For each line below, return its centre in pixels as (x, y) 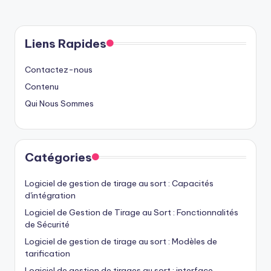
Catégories (58, 157)
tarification (47, 253)
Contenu (42, 86)
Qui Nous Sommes (59, 103)
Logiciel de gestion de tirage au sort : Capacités (119, 183)
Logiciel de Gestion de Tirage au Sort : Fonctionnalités (132, 212)
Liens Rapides (66, 43)
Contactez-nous (59, 69)
